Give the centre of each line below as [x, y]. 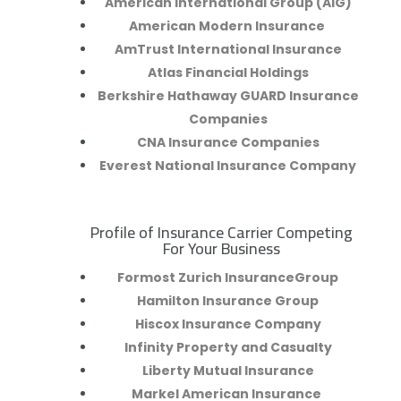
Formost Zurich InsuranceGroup [228, 278]
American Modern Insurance [228, 26]
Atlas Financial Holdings [228, 73]
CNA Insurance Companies [228, 143]
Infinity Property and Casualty [228, 348]
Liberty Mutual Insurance [228, 371]
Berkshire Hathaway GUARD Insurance [228, 96]
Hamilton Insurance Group [228, 301]
